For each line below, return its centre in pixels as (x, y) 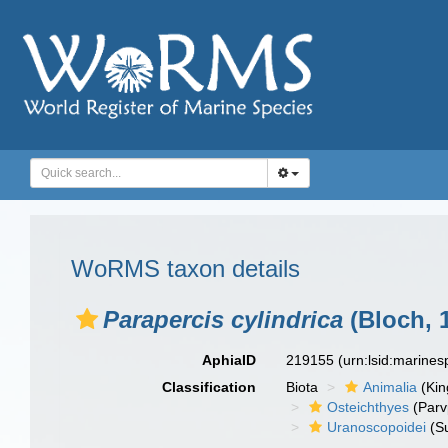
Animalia (390, 387)
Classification (209, 387)
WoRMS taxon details (185, 268)
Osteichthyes (368, 407)
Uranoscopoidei (377, 427)
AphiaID (229, 360)
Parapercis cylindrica (223, 319)
